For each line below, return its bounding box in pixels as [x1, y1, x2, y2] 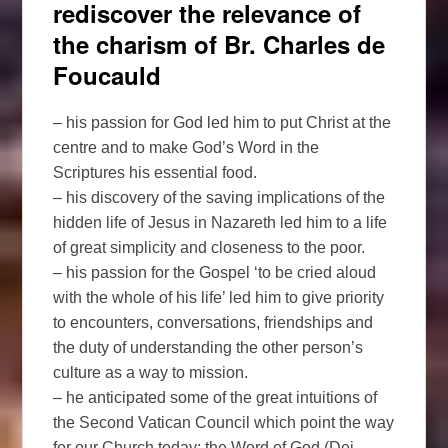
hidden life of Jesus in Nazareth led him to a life [53, 214, 388, 232]
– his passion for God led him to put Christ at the [53, 114, 392, 132]
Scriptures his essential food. [53, 164, 258, 182]
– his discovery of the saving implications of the [53, 189, 386, 207]
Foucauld [53, 57, 162, 92]
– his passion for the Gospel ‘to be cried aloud [53, 264, 377, 282]
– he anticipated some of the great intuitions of [53, 389, 378, 407]
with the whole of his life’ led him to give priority [53, 289, 385, 307]
